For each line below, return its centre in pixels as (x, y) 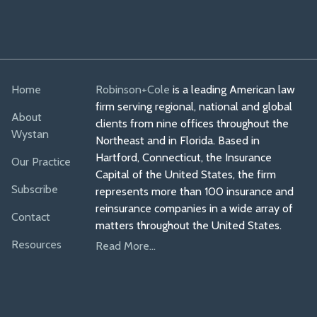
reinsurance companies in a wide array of (195, 208)
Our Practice (41, 162)
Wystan (30, 134)
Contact (30, 217)
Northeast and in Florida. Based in (178, 140)
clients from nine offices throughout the (192, 123)
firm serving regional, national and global (194, 106)
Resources (36, 244)
